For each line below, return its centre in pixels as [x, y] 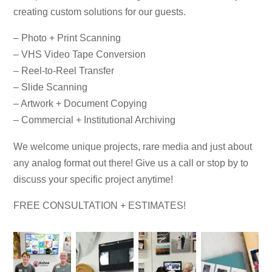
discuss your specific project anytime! [93, 179]
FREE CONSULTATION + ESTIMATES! [100, 205]
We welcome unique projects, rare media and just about [133, 146]
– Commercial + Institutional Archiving [95, 120]
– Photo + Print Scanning [67, 38]
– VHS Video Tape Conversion [80, 54]
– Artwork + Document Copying [80, 104]
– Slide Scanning [51, 87]
